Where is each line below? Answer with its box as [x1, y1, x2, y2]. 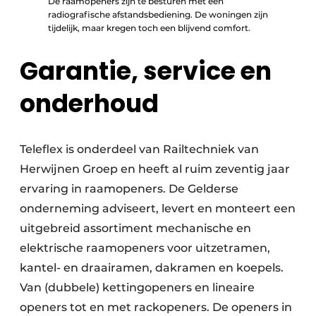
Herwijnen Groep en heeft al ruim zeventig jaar [20, 162, 290, 176]
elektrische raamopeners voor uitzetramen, [20, 241, 270, 255]
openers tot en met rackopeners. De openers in [20, 300, 292, 314]
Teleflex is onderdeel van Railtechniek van [20, 142, 259, 156]
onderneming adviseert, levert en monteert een [20, 201, 296, 215]
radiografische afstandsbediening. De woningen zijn [48, 8, 268, 20]
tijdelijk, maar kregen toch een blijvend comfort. [48, 22, 250, 33]
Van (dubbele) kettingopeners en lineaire [20, 280, 255, 294]
